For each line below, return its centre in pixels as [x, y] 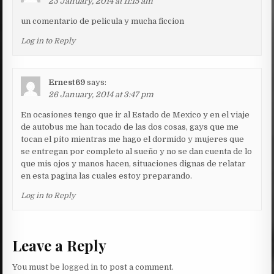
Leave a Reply [60, 245]
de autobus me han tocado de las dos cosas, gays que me [130, 127]
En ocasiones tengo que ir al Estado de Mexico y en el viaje [135, 115]
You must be [37, 267]
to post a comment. [136, 267]
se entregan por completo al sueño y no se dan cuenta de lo [137, 152]
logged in [80, 267]
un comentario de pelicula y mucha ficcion [103, 21]
